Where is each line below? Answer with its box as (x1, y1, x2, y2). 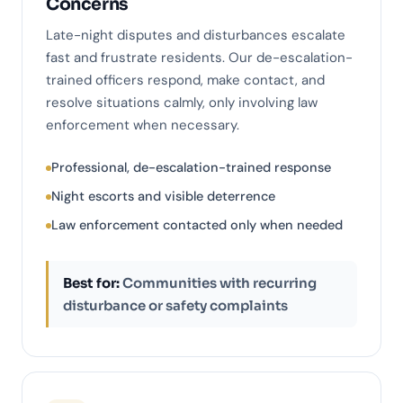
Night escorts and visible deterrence (51, 188, 275, 205)
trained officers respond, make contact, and (46, 71, 325, 90)
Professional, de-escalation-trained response (51, 159, 331, 176)
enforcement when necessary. (46, 116, 239, 135)
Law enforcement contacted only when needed (51, 217, 343, 234)
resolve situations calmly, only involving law (46, 94, 318, 112)
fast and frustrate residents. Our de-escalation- (46, 49, 353, 67)
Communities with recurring (120, 274, 317, 292)
